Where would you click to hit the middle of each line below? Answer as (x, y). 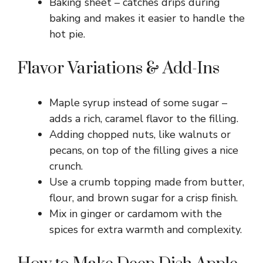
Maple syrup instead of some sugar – (138, 102)
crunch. (66, 166)
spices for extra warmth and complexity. (146, 229)
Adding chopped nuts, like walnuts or (140, 134)
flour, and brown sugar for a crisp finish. (144, 198)
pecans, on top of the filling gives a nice (144, 150)
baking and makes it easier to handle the (147, 18)
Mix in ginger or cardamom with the (136, 213)
